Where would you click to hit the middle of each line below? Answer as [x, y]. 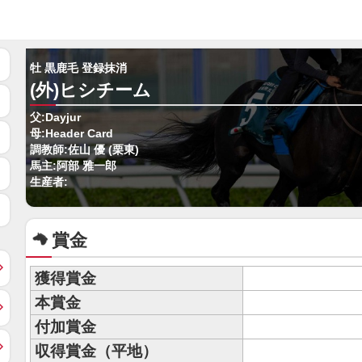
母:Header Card [72, 134]
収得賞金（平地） [96, 351]
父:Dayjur [55, 118]
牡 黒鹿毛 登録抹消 [78, 68]
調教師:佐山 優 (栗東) [84, 150]
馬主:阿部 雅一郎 [73, 166]
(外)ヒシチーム [90, 90]
